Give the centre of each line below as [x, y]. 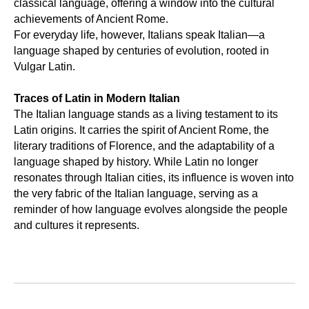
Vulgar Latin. [44, 67]
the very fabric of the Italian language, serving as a [136, 193]
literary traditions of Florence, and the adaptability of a [144, 146]
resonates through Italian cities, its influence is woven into [154, 178]
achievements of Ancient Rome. [91, 19]
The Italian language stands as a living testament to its [146, 114]
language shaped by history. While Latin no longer [136, 162]
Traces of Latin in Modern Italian [97, 98]
